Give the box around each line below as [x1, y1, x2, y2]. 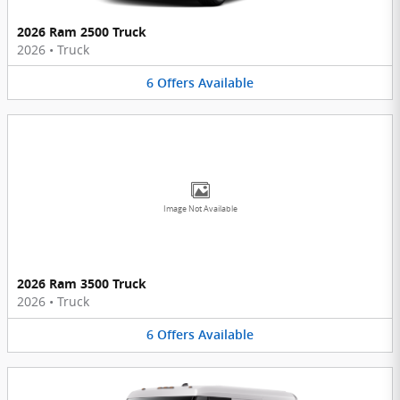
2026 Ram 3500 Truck [17, 275, 146, 293]
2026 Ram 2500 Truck [17, 22, 146, 40]
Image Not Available [162, 204, 237, 215]
